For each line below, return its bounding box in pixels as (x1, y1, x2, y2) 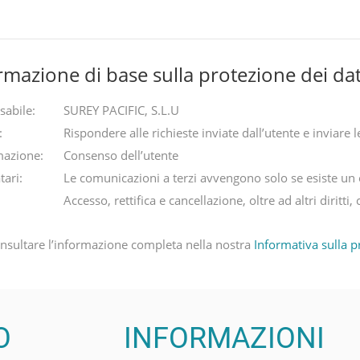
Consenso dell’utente (63, 146, 178, 163)
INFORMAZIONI (123, 321, 325, 355)
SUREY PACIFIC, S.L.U (63, 101, 179, 118)
